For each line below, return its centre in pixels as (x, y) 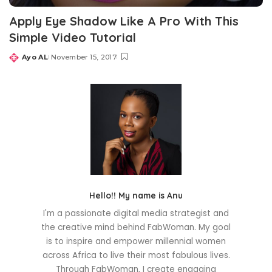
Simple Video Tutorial (73, 38)
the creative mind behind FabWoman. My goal (136, 228)
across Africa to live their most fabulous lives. (136, 256)
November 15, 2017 (84, 57)
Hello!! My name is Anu (136, 195)
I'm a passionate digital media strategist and (136, 214)
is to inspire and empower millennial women (136, 242)
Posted (23, 62)
